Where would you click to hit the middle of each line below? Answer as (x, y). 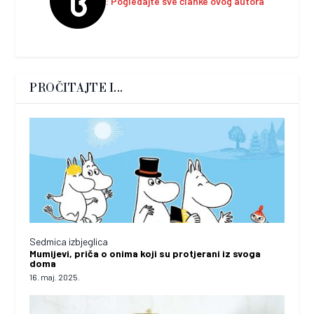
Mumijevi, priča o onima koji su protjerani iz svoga (145, 253)
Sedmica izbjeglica (69, 241)
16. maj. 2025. (55, 277)
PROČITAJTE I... (76, 88)
